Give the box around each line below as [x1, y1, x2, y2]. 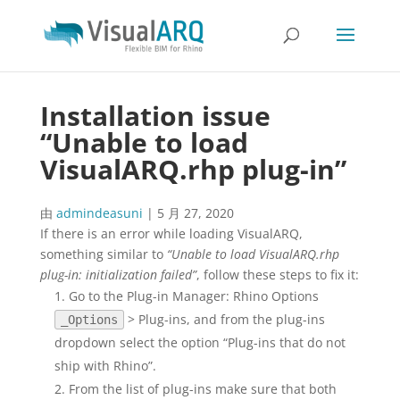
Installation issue [39, 97, 271, 134]
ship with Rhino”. [54, 357, 156, 374]
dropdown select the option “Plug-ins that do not [54, 334, 346, 351]
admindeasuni [55, 204, 143, 221]
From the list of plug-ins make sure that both [68, 380, 337, 397]
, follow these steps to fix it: [196, 266, 359, 283]
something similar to [39, 246, 167, 262]
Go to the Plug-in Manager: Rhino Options [68, 287, 319, 304]
